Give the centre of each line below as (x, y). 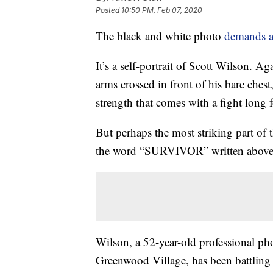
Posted (108, 10)
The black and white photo (160, 36)
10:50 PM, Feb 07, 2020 (162, 10)
